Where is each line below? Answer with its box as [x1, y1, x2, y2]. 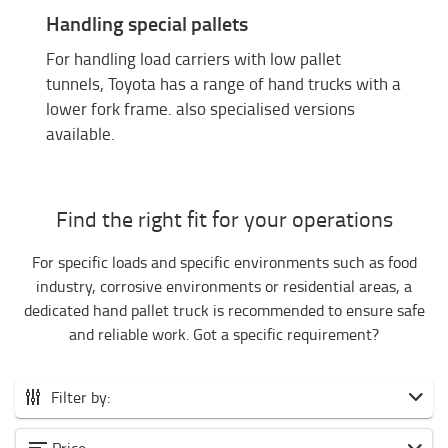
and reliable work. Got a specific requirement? [69, 323, 379, 346]
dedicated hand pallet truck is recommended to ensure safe [23, 299, 425, 322]
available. [46, 122, 115, 146]
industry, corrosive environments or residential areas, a [36, 275, 412, 298]
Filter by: [51, 386, 110, 409]
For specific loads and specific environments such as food [31, 251, 417, 274]
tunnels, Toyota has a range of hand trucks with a [46, 72, 401, 96]
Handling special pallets [46, 8, 248, 37]
